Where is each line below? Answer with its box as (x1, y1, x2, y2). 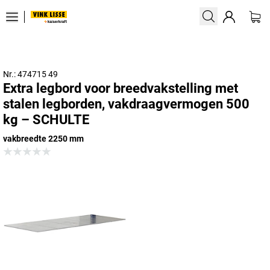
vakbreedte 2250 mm (3, 134, 84, 143)
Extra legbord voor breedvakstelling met (3, 81, 238, 96)
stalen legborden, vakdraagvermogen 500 (3, 96, 250, 111)
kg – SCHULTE (3, 112, 89, 127)
